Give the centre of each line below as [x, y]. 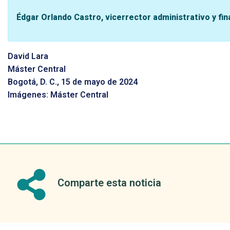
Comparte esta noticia [109, 183]
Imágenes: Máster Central [58, 94]
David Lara [28, 56]
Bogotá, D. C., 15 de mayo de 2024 [73, 82]
